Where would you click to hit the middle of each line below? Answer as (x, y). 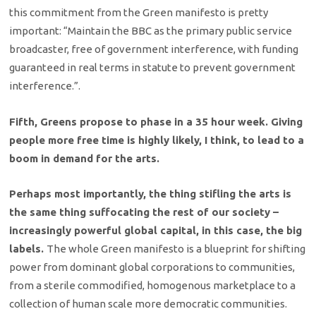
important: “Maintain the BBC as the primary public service (151, 31)
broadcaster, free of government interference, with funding (154, 49)
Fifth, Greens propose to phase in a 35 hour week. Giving (156, 121)
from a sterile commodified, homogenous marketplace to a (153, 286)
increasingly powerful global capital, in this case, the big (156, 231)
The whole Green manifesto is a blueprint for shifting (176, 249)
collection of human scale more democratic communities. (148, 304)
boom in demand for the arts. (85, 158)
